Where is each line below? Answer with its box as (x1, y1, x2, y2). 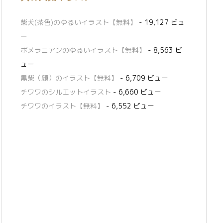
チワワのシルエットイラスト (20, 87, 111, 97)
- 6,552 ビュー (104, 101, 154, 111)
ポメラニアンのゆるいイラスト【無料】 (20, 45, 146, 55)
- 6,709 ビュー (118, 73, 168, 83)
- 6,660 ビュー (111, 87, 161, 97)
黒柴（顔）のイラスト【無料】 (20, 73, 118, 83)
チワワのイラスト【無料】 (20, 101, 104, 111)
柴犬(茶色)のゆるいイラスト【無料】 (20, 17, 137, 27)
